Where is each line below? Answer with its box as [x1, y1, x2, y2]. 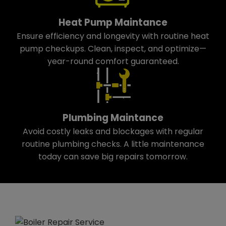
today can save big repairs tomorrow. [38, 151, 188, 162]
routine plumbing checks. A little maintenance [22, 138, 204, 150]
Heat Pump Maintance [59, 16, 167, 29]
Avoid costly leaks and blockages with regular [23, 126, 203, 137]
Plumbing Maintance [63, 111, 163, 125]
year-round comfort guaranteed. [47, 55, 179, 67]
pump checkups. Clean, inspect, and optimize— [20, 43, 206, 54]
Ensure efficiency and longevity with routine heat [17, 30, 209, 42]
